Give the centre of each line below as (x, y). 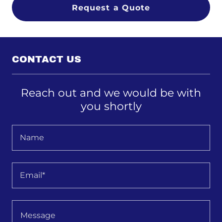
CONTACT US (47, 59)
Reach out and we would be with (111, 93)
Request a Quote (111, 7)
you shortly (111, 107)
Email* (32, 175)
